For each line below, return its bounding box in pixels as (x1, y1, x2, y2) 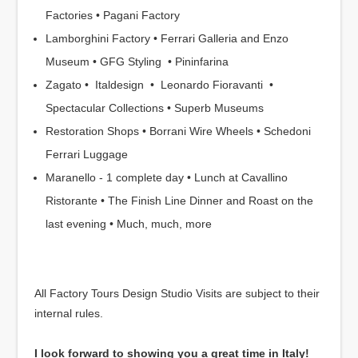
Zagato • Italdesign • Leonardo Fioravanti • (45, 78, 273, 91)
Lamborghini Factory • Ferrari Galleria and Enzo (45, 32, 288, 45)
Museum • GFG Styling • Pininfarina (45, 55, 229, 68)
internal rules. (34, 307, 103, 320)
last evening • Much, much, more (45, 217, 212, 230)
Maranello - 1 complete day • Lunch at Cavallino (45, 171, 288, 184)
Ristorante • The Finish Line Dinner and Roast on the (45, 194, 313, 207)
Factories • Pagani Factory (45, 9, 180, 22)
